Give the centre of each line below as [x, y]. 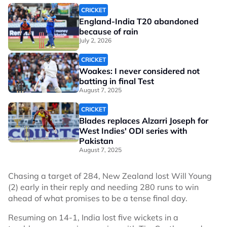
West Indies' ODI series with [133, 131]
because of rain [109, 31]
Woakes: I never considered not [139, 71]
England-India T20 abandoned [139, 21]
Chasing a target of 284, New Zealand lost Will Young [110, 176]
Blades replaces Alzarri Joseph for [144, 121]
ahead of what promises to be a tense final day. [98, 198]
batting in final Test [117, 81]
